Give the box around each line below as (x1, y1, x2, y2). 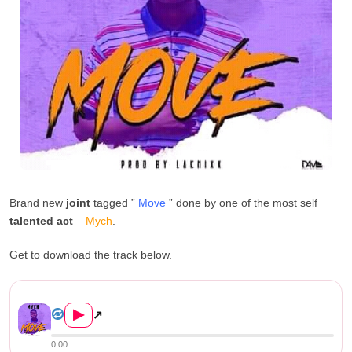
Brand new (9, 196, 66, 209)
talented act (9, 214, 73, 227)
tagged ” (90, 196, 138, 209)
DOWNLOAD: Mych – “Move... (51, 288, 196, 301)
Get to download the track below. (9, 247, 172, 261)
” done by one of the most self (166, 196, 317, 209)
